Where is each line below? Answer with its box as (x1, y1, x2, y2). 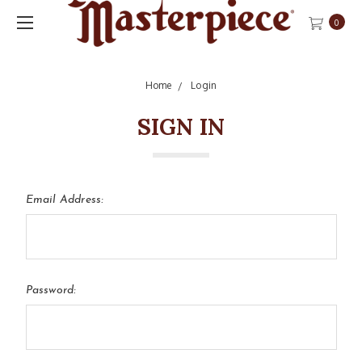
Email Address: (25, 193, 103, 206)
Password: (25, 284, 76, 297)
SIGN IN (137, 112, 225, 141)
